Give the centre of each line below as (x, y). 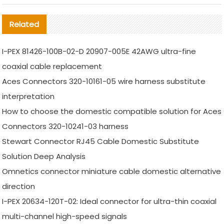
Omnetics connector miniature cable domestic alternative (112, 171)
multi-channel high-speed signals (65, 216)
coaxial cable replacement (52, 66)
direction (19, 186)
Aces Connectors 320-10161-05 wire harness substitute (104, 81)
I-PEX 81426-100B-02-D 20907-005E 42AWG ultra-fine (99, 51)
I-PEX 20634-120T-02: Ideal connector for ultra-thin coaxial (109, 201)
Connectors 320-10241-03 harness (65, 126)
